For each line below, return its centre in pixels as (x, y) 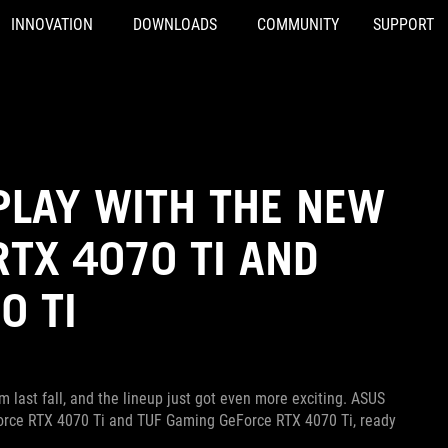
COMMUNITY (298, 24)
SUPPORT (403, 24)
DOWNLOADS (175, 24)
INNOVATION (52, 24)
